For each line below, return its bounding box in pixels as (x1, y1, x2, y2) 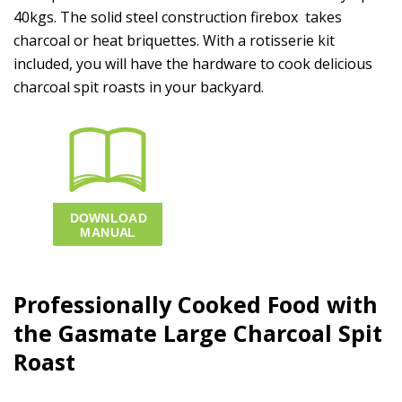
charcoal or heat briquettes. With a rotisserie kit (13, 30, 335, 50)
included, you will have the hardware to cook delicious (13, 53, 372, 74)
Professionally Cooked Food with (13, 288, 378, 319)
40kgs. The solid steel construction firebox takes (13, 6, 342, 27)
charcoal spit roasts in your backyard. (13, 76, 264, 97)
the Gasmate (13, 317, 163, 348)
